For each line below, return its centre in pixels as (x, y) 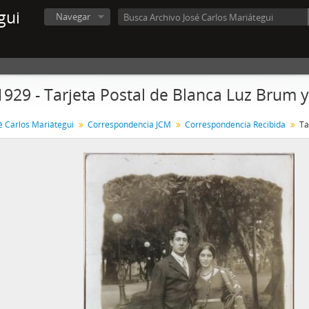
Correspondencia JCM (129, 124)
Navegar (73, 17)
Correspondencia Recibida (235, 124)
